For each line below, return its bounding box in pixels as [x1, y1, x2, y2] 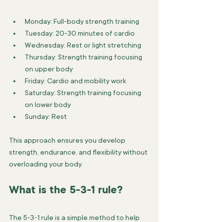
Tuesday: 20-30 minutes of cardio [25, 29, 135, 37]
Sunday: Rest [25, 112, 67, 120]
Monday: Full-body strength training [25, 17, 139, 25]
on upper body [25, 65, 73, 73]
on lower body [25, 101, 71, 109]
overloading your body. [9, 160, 83, 168]
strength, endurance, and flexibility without [9, 148, 149, 156]
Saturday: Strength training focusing [25, 89, 143, 97]
